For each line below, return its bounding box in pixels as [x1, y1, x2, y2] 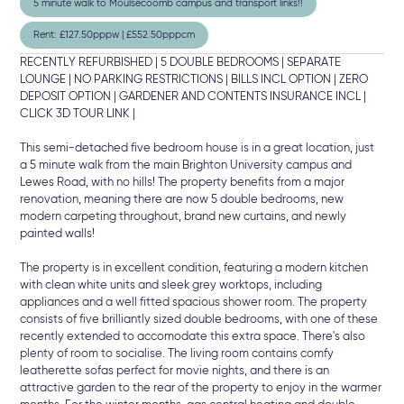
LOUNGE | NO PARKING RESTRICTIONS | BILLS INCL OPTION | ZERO [20, 74, 369, 87]
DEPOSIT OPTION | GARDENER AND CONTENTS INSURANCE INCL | [20, 91, 367, 104]
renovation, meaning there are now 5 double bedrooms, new [20, 194, 344, 207]
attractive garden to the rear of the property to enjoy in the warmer [20, 382, 382, 395]
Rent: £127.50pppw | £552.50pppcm [33, 31, 196, 41]
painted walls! [20, 228, 96, 241]
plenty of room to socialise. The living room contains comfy [20, 348, 335, 361]
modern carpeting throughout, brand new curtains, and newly [20, 211, 347, 224]
